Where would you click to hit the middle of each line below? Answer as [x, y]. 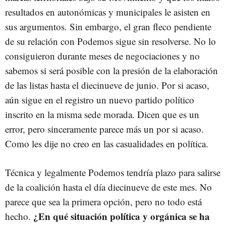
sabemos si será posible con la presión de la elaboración [111, 70]
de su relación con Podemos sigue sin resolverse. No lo [110, 41]
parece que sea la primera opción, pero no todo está [103, 202]
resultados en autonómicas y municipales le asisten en [108, 12]
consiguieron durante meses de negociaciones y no [102, 56]
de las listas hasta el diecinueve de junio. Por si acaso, [107, 85]
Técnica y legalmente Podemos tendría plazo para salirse [113, 172]
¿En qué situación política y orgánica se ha [122, 216]
